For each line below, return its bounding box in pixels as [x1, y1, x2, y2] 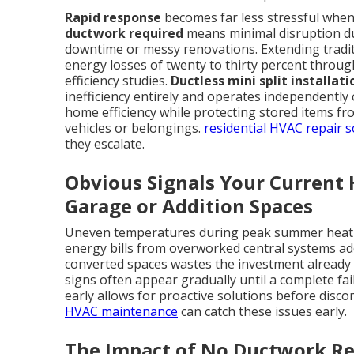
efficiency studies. [65, 72, 171, 89]
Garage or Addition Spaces [65, 193, 313, 219]
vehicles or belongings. [65, 119, 204, 137]
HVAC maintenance [65, 303, 178, 320]
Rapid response [65, 9, 161, 26]
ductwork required [65, 24, 183, 42]
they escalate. [65, 135, 145, 153]
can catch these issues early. [178, 303, 347, 320]
